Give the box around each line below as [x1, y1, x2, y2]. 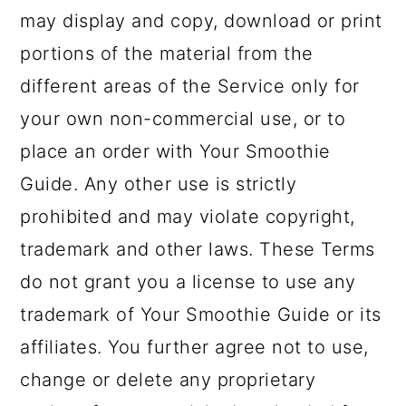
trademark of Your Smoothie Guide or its [20, 304, 382, 325]
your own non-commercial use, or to [20, 108, 346, 130]
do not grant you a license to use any [20, 271, 356, 293]
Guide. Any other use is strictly [20, 173, 297, 195]
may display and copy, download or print [20, 10, 382, 32]
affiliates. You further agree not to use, [20, 336, 369, 358]
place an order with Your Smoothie [20, 140, 331, 162]
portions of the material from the [20, 43, 314, 64]
